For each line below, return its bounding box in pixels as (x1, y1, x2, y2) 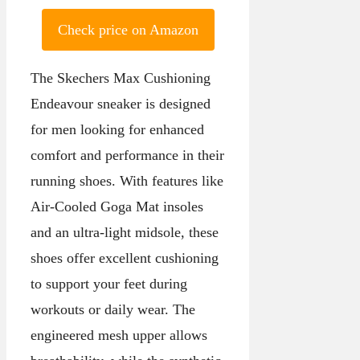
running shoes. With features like (31, 173, 223, 190)
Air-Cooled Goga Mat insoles (31, 198, 203, 215)
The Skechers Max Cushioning (31, 70, 211, 87)
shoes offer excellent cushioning (31, 250, 219, 267)
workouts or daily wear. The (31, 301, 195, 318)
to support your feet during (31, 276, 187, 292)
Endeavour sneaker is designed (31, 96, 211, 112)
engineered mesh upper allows (31, 327, 207, 344)
